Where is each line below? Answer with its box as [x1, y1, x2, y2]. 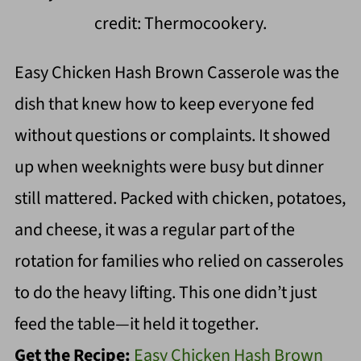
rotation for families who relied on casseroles [14, 247, 343, 274]
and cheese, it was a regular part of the [14, 216, 295, 243]
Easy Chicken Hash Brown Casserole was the [14, 59, 339, 85]
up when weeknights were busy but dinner [14, 153, 324, 180]
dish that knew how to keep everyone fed [14, 90, 314, 117]
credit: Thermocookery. [94, 10, 267, 36]
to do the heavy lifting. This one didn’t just [14, 279, 317, 305]
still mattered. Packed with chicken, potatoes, [14, 185, 346, 211]
